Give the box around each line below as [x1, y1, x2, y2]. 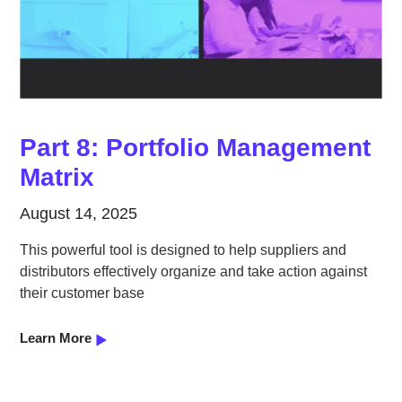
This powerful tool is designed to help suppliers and [20, 241, 347, 258]
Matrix [20, 162, 95, 191]
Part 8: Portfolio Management [20, 133, 371, 162]
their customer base [20, 284, 145, 301]
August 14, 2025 [20, 204, 138, 223]
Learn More [20, 329, 92, 345]
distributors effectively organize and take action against [20, 263, 368, 279]
